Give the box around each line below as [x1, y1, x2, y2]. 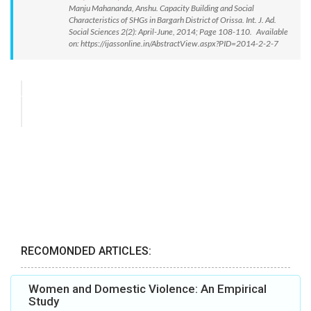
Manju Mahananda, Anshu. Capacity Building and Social [69, 3, 254, 13]
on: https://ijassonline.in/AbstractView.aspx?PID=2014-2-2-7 [69, 38, 278, 49]
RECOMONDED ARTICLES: [21, 244, 151, 258]
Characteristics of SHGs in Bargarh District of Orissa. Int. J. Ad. [69, 15, 276, 25]
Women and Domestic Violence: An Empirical [28, 282, 267, 296]
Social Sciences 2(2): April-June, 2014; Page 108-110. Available [69, 26, 288, 37]
